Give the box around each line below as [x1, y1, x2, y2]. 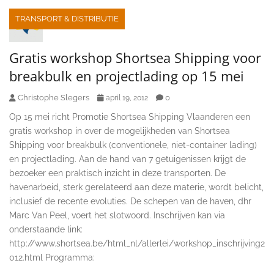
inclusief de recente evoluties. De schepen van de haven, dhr [9, 196, 251, 206]
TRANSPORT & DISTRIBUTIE [15, 13, 119, 23]
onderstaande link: [9, 224, 83, 234]
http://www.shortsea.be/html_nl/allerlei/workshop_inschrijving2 [9, 238, 265, 248]
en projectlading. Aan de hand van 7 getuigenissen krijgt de [9, 154, 246, 164]
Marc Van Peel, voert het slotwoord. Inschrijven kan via [9, 210, 225, 220]
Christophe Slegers [18, 92, 89, 102]
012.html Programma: [9, 252, 95, 262]
